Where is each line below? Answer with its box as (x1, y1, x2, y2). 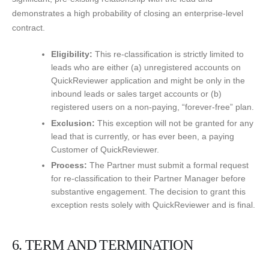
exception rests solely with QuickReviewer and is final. (51, 199, 255, 210)
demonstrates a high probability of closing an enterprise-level (12, 8, 243, 19)
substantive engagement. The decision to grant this (51, 186, 246, 196)
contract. (12, 23, 45, 33)
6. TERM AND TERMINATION (12, 237, 193, 253)
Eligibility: (51, 49, 92, 59)
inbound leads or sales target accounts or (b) (51, 89, 222, 99)
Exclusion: (51, 118, 95, 128)
